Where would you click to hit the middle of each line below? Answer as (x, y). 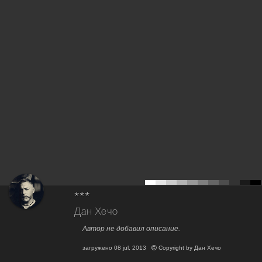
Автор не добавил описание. (131, 229)
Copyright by (175, 248)
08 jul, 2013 (130, 248)
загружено (98, 248)
